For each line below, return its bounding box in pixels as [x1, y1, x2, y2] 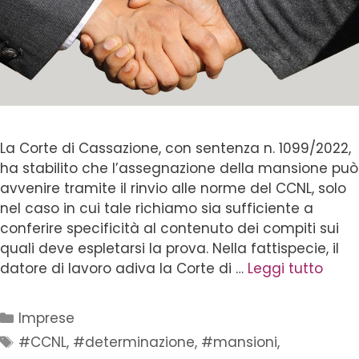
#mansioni [201, 333, 278, 353]
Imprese [18, 309, 75, 329]
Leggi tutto [248, 259, 323, 279]
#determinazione [73, 333, 196, 353]
